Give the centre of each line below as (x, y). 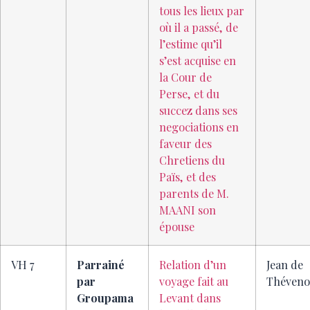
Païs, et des (188, 177)
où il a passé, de (199, 27)
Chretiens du (192, 160)
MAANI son (188, 210)
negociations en (199, 127)
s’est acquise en (198, 61)
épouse (177, 227)
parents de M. (194, 193)
